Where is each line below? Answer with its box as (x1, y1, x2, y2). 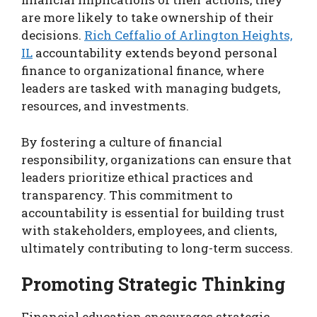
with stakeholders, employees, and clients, (21, 221, 277, 238)
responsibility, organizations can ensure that (21, 151, 292, 168)
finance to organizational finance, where (21, 62, 264, 79)
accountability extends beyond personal (33, 45, 277, 62)
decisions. (21, 27, 84, 44)
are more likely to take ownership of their (21, 9, 274, 26)
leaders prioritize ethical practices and (21, 168, 253, 185)
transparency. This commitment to (21, 186, 233, 203)
